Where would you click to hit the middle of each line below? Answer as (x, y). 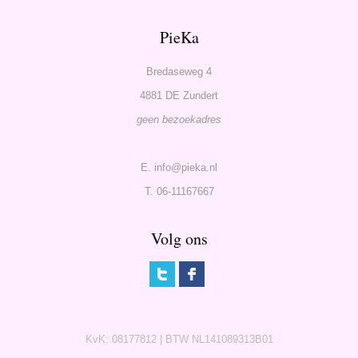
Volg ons (179, 238)
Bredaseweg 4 (179, 71)
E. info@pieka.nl (179, 167)
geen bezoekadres (179, 119)
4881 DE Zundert (179, 95)
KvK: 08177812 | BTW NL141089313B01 (179, 339)
